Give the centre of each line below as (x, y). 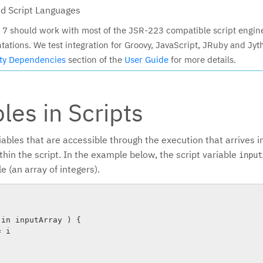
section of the (95, 59)
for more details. (202, 59)
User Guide (146, 59)
